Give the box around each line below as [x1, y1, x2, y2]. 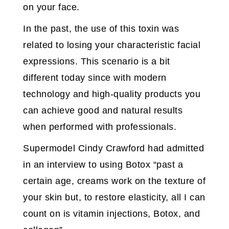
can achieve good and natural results [23, 105, 182, 116]
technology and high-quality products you [23, 89, 200, 100]
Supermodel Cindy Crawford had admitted [23, 143, 204, 154]
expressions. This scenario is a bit [23, 56, 170, 67]
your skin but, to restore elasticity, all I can [23, 192, 205, 203]
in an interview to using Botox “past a [23, 159, 183, 170]
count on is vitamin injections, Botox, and [23, 209, 200, 219]
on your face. [23, 2, 82, 13]
